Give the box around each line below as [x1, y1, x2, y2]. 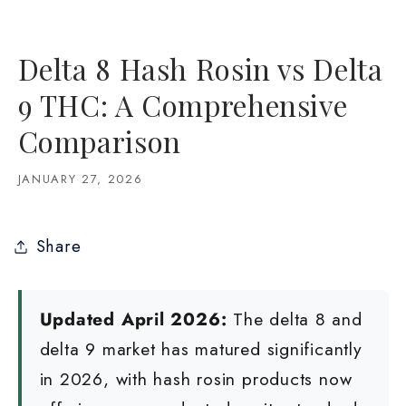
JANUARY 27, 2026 [17, 169, 143, 188]
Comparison [17, 121, 181, 160]
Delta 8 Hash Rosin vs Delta [17, 49, 383, 88]
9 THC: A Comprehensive [17, 85, 348, 124]
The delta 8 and [227, 306, 362, 333]
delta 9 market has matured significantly [39, 336, 362, 362]
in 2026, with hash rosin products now [39, 366, 353, 392]
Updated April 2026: [39, 306, 227, 333]
